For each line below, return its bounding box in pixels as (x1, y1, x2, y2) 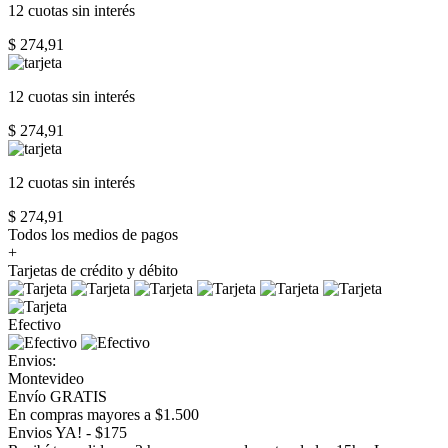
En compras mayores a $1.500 (8, 405, 199, 423)
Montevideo (8, 369, 84, 387)
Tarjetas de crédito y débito (8, 261, 178, 279)
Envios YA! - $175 (8, 423, 127, 441)
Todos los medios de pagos (8, 225, 178, 243)
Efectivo (8, 315, 61, 333)
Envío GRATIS (8, 387, 107, 405)
